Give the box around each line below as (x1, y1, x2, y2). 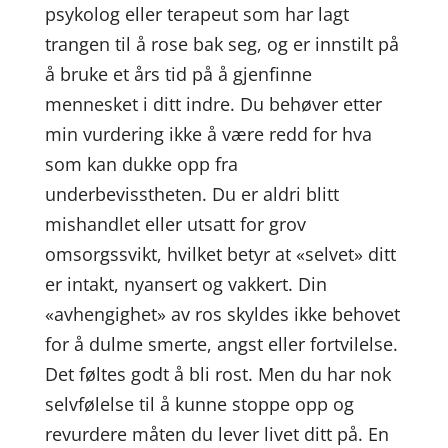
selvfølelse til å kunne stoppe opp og (44, 392, 354, 416)
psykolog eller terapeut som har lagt (44, 2, 349, 26)
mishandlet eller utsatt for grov (44, 212, 306, 236)
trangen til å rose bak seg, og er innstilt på (44, 32, 399, 56)
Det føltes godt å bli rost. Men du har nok (44, 362, 391, 386)
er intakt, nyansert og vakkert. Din (44, 272, 327, 296)
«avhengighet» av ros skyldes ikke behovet (44, 302, 400, 326)
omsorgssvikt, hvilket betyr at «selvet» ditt (44, 242, 396, 266)
